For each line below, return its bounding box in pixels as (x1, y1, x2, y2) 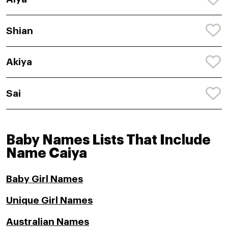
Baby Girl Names (6, 174, 83, 184)
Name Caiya (6, 147, 87, 161)
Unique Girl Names (6, 195, 93, 206)
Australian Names (6, 217, 89, 227)
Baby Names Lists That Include (6, 133, 211, 148)
